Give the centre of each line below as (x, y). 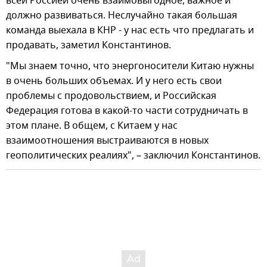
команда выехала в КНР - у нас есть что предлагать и (130, 30)
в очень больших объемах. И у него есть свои (114, 81)
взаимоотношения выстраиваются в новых (107, 140)
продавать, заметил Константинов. (89, 45)
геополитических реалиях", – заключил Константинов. (133, 155)
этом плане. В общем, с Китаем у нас (92, 125)
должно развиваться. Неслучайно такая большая (122, 15)
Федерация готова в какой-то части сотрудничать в (127, 111)
